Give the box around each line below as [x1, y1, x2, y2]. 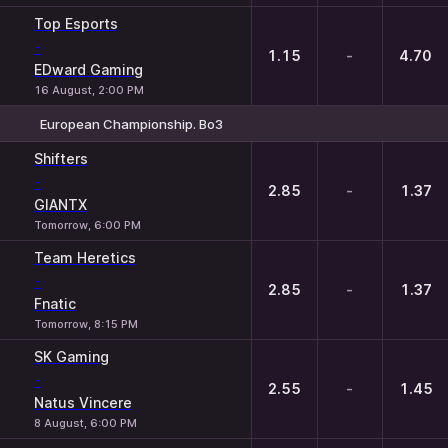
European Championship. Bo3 [40, 115, 223, 132]
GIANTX [34, 196, 87, 213]
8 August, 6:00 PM [34, 416, 137, 430]
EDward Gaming [34, 61, 143, 78]
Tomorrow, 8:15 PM [34, 317, 138, 331]
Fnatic [34, 295, 76, 312]
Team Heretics [34, 249, 136, 266]
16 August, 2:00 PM [34, 83, 144, 97]
